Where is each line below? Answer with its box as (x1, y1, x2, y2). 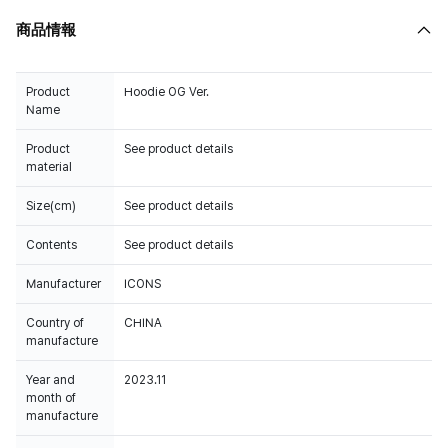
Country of (26, 316, 84, 330)
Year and (26, 373, 75, 387)
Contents (26, 238, 77, 252)
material (26, 160, 72, 174)
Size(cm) (26, 199, 76, 213)
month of (26, 391, 76, 405)
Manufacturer (26, 277, 101, 291)
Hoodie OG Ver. (124, 85, 209, 99)
